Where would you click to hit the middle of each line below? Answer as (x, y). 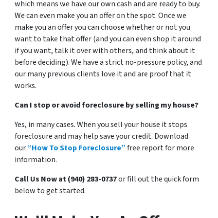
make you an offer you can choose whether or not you (102, 27)
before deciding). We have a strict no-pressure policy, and (108, 62)
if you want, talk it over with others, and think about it (105, 51)
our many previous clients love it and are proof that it (103, 74)
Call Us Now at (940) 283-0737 (66, 179)
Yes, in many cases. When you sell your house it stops (101, 125)
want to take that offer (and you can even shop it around (108, 39)
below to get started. (50, 191)
